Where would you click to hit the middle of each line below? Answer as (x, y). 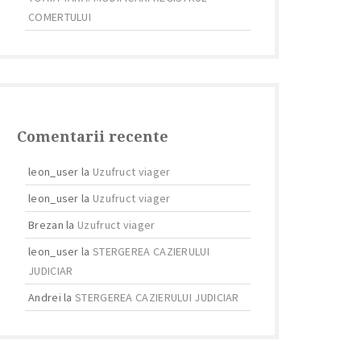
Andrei (45, 297)
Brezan (46, 225)
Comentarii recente (93, 137)
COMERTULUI (60, 17)
